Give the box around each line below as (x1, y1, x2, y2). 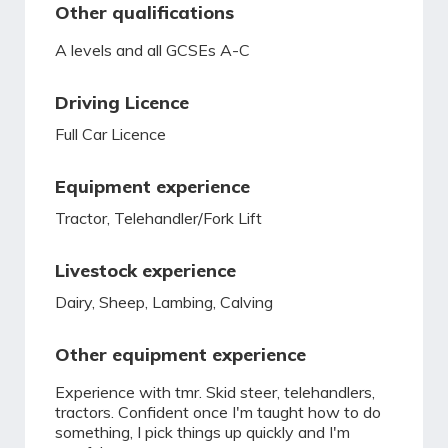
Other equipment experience (55, 343, 306, 366)
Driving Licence (55, 91, 189, 114)
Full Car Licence (55, 124, 166, 144)
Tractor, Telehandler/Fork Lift (55, 208, 262, 228)
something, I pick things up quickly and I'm (55, 422, 350, 442)
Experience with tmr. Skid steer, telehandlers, (55, 382, 375, 402)
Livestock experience (55, 259, 236, 282)
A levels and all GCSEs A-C (55, 40, 250, 60)
